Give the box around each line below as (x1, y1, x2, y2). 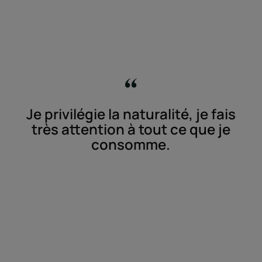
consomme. (91, 134, 171, 154)
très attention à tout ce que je (31, 119, 230, 139)
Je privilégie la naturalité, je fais (26, 104, 236, 123)
